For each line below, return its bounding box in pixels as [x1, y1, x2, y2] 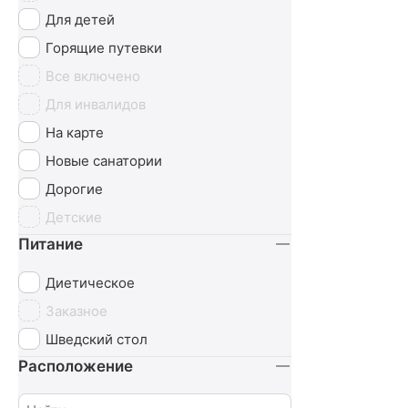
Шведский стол [46, 330, 148, 348]
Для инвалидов [46, 95, 146, 113]
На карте [46, 123, 104, 141]
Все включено [46, 66, 140, 85]
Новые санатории [46, 151, 162, 169]
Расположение [18, 357, 133, 375]
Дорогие [46, 179, 103, 198]
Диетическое [46, 273, 135, 291]
